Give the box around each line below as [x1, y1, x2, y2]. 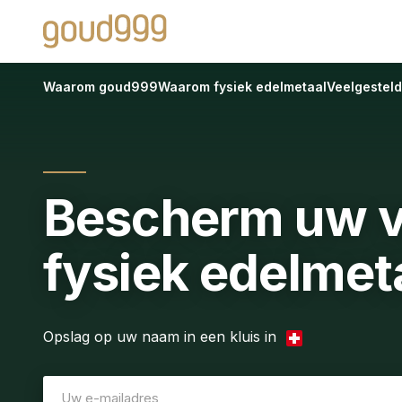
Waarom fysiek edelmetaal [158, 79, 327, 94]
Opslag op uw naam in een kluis [43, 328, 265, 345]
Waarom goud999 [43, 79, 158, 94]
